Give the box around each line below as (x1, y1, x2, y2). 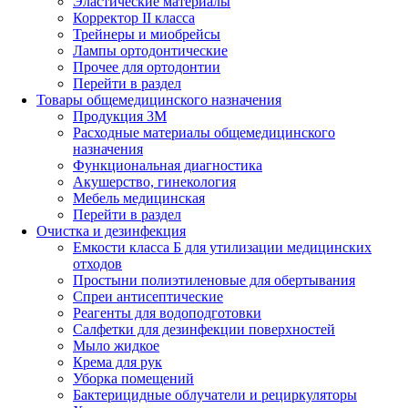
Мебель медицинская (73, 190, 205, 207)
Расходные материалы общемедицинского (73, 125, 335, 141)
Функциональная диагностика (73, 158, 262, 174)
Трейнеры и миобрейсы (73, 26, 220, 43)
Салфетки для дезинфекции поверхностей (73, 321, 335, 338)
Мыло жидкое (73, 338, 159, 354)
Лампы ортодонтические (73, 43, 228, 59)
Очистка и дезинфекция (36, 223, 186, 240)
